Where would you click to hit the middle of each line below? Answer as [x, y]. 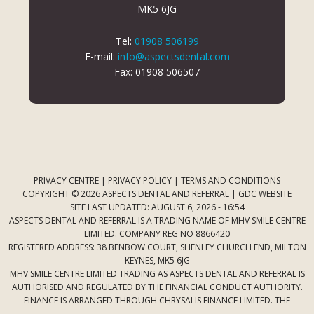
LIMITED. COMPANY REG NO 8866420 [157, 234]
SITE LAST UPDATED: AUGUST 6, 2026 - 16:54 [157, 207]
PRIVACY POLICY [140, 181]
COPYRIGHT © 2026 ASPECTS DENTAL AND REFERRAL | [130, 194]
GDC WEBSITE [265, 194]
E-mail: [101, 57]
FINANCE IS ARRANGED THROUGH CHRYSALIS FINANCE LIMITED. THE [157, 301]
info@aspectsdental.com [173, 57]
